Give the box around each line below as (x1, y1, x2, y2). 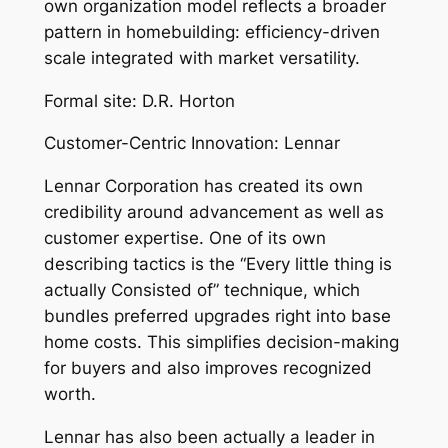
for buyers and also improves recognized (43, 358, 372, 379)
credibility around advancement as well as (43, 202, 384, 223)
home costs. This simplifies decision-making (43, 332, 399, 353)
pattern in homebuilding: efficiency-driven (43, 21, 380, 42)
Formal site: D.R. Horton (43, 90, 235, 111)
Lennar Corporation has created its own (43, 176, 363, 197)
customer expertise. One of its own (43, 228, 326, 249)
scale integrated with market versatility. (43, 47, 360, 68)
